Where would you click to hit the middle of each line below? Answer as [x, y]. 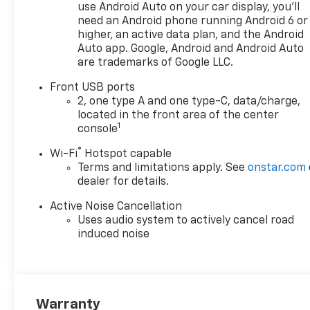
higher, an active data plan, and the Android [191, 35]
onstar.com [277, 168]
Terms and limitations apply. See [163, 168]
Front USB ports [93, 88]
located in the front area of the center [179, 115]
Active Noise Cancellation [116, 207]
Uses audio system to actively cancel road [186, 220]
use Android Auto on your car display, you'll [189, 7]
